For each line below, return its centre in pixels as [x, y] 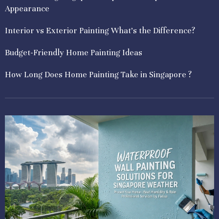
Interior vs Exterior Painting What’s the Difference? [100, 30]
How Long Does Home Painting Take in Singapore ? [98, 74]
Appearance [27, 8]
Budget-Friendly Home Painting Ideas [74, 52]
